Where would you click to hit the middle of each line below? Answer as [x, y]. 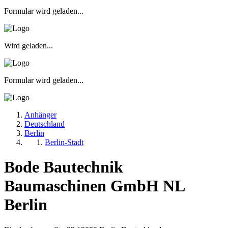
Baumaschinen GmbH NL [94, 186]
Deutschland [45, 124]
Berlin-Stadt [64, 142]
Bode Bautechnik [64, 167]
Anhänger [40, 115]
